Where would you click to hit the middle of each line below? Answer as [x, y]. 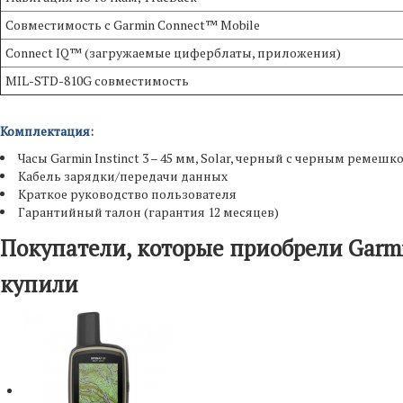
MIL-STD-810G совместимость [97, 81]
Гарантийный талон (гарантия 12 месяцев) [148, 212]
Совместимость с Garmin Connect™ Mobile [133, 25]
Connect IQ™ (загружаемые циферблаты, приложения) [173, 53]
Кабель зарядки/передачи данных [123, 176]
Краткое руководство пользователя [127, 194]
